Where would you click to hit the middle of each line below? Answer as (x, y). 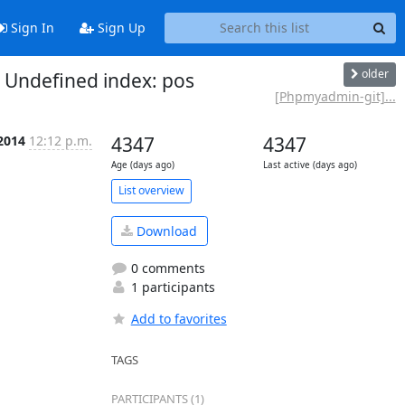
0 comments (166, 268)
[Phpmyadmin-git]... (335, 96)
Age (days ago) (142, 165)
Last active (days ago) (310, 165)
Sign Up (119, 28)
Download (165, 231)
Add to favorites (179, 319)
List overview (151, 190)
